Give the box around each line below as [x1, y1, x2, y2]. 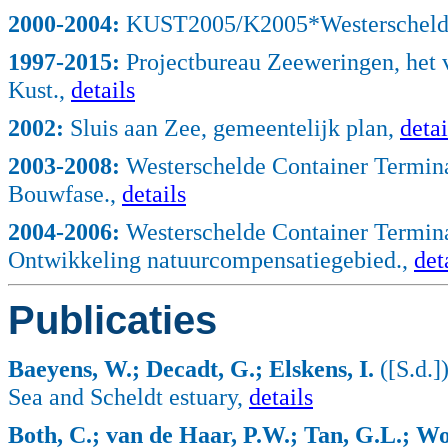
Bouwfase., [8, 180, 122, 208]
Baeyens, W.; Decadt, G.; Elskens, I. [8, 355, 374, 383]
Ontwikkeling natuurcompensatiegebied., [8, 246, 414, 274]
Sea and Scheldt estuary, [8, 383, 249, 411]
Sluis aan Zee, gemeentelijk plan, [64, 114, 400, 142]
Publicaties [8, 298, 217, 343]
